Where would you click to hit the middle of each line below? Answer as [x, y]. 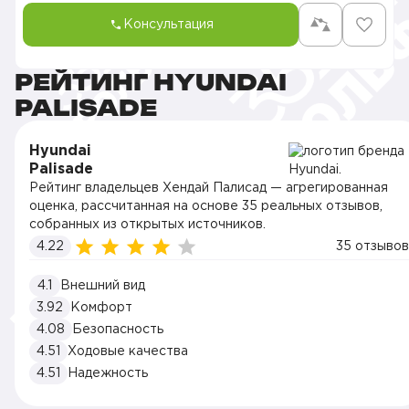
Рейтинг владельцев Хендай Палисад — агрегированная [209, 188]
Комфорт [101, 308]
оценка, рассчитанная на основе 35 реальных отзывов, [206, 206]
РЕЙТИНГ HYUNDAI [151, 82]
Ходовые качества [128, 351]
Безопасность [118, 330]
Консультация [168, 25]
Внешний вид [103, 286]
